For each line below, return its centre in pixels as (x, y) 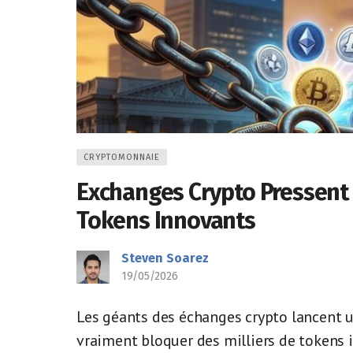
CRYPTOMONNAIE (122, 157)
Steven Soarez (165, 258)
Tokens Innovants (166, 221)
